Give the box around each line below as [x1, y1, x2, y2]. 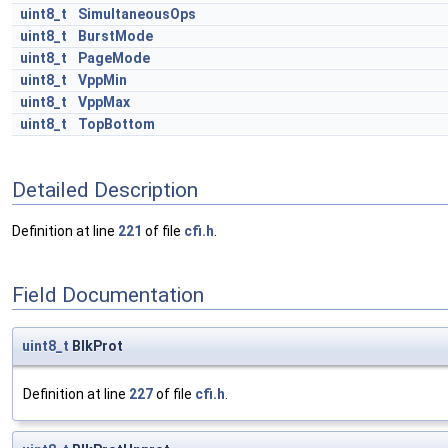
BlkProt [69, 338, 123, 355]
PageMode [78, 50, 150, 66]
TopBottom [78, 116, 155, 132]
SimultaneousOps [78, 6, 196, 22]
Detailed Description [12, 177, 198, 202]
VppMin [78, 72, 127, 88]
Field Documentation [12, 282, 204, 307]
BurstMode [78, 28, 153, 44]
